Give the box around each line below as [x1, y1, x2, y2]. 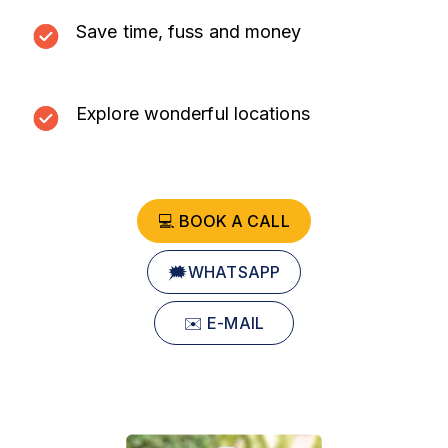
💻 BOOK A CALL [158, 210, 290, 231]
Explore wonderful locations [76, 102, 310, 124]
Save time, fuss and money [76, 21, 302, 43]
